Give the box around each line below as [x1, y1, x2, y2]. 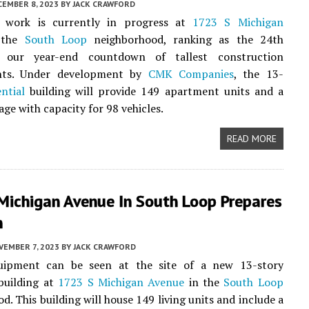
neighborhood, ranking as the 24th [86, 32, 283, 47]
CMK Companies [148, 66, 234, 81]
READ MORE [226, 132, 277, 145]
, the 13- [234, 66, 283, 81]
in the [184, 275, 224, 290]
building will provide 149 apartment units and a [25, 83, 283, 99]
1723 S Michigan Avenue [58, 275, 185, 290]
